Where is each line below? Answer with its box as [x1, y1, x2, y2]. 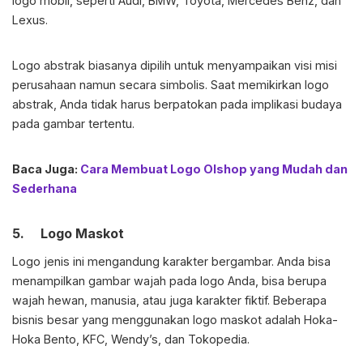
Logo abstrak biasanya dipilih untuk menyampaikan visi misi [12, 58, 337, 73]
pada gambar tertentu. [12, 117, 135, 131]
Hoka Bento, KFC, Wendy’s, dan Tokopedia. [12, 332, 250, 347]
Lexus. [12, 13, 48, 28]
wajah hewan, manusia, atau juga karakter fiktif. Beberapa [12, 293, 327, 308]
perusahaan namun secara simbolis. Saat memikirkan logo [12, 78, 329, 92]
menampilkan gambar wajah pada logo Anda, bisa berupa [12, 274, 327, 288]
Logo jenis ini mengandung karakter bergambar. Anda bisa [12, 254, 331, 269]
